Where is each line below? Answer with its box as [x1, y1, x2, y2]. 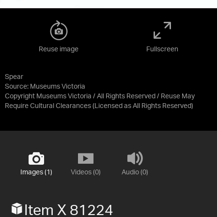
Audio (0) [122, 169, 148, 176]
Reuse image [39, 46, 78, 53]
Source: [5, 83, 30, 90]
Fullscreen [146, 46, 178, 53]
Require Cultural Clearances [5, 102, 91, 109]
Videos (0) [70, 169, 101, 176]
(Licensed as [93, 102, 133, 109]
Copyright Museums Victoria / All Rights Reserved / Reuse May [5, 93, 195, 100]
